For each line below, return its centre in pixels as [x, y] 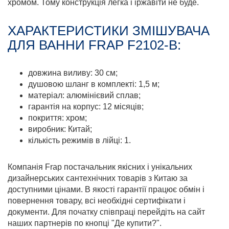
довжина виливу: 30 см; [73, 73]
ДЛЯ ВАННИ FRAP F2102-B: [94, 45]
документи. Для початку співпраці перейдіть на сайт [106, 212]
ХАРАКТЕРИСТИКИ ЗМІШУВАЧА [109, 31]
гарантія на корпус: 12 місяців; [86, 107]
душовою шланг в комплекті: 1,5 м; [94, 84]
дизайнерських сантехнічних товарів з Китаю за [98, 178]
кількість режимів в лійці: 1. [79, 140]
